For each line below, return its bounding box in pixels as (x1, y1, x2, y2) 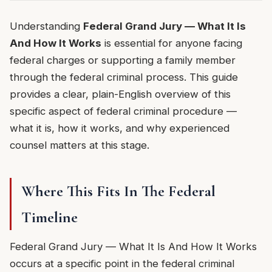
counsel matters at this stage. (10, 139, 149, 152)
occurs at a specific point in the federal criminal (10, 257, 234, 270)
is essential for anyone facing (101, 37, 242, 50)
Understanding (10, 20, 83, 33)
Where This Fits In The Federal (21, 182, 216, 201)
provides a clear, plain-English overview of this (10, 88, 231, 101)
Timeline (21, 208, 78, 227)
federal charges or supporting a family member (10, 54, 236, 67)
